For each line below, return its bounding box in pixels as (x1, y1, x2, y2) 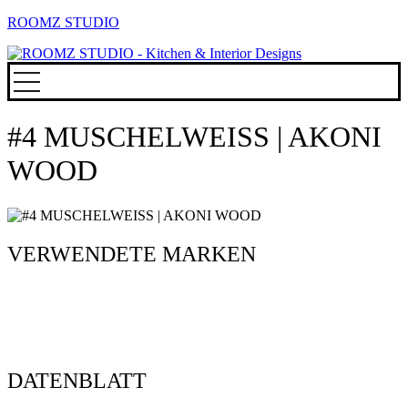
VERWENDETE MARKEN (7, 241, 256, 266)
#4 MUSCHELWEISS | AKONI (7, 120, 382, 154)
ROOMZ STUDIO (7, 15, 119, 30)
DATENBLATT (7, 368, 147, 393)
